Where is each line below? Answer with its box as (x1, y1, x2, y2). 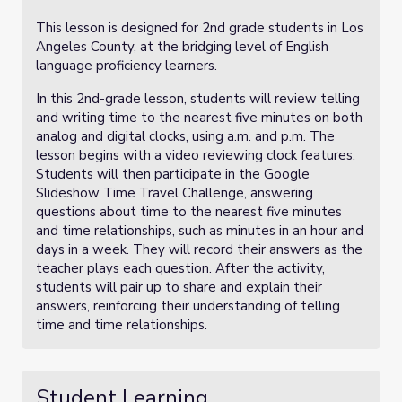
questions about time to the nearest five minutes (36, 203, 342, 221)
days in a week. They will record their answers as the (36, 240, 363, 258)
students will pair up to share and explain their (36, 278, 322, 296)
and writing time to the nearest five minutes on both (36, 109, 363, 127)
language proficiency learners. (36, 57, 221, 74)
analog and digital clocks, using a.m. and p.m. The (36, 127, 335, 145)
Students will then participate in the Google (36, 165, 310, 183)
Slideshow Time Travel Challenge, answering (36, 184, 313, 202)
